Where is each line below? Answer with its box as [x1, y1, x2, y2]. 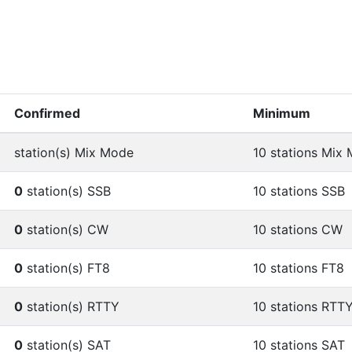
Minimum [253, 104, 310, 121]
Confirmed [14, 104, 80, 121]
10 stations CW [253, 221, 343, 237]
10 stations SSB [253, 182, 345, 199]
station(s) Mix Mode [14, 144, 134, 160]
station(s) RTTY [23, 298, 119, 314]
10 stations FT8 [253, 259, 344, 276]
